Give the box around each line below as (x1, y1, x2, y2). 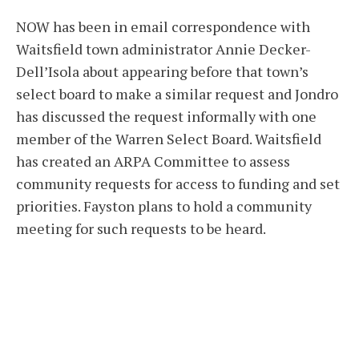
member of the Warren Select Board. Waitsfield (16, 129, 321, 149)
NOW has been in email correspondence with (16, 17, 310, 37)
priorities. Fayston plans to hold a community (16, 196, 312, 216)
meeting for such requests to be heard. (16, 219, 266, 239)
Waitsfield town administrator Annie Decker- (16, 39, 311, 59)
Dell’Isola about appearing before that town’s (16, 62, 309, 82)
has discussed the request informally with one (16, 107, 317, 127)
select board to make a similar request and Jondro (16, 84, 338, 104)
